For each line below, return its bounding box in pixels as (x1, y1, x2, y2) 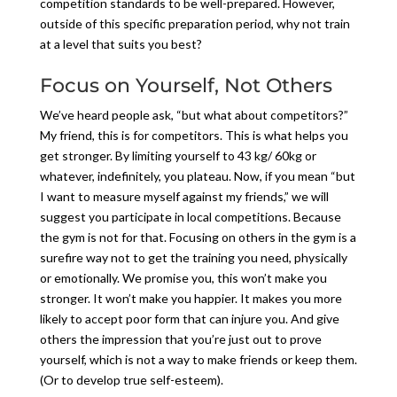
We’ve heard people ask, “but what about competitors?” (39, 106, 348, 122)
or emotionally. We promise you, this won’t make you (39, 269, 327, 285)
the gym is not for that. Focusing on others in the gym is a (39, 229, 356, 245)
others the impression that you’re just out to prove (39, 331, 322, 346)
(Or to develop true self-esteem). (39, 371, 223, 387)
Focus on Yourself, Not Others (39, 73, 332, 97)
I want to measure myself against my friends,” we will (39, 188, 329, 204)
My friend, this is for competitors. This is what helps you (39, 127, 348, 143)
